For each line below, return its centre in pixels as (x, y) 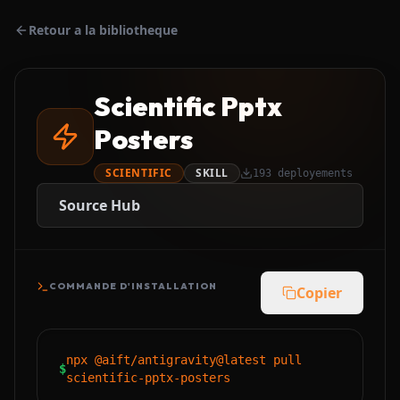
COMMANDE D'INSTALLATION (133, 286)
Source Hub (100, 205)
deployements (312, 173)
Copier (319, 293)
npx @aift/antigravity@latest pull (184, 360)
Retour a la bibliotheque (103, 30)
